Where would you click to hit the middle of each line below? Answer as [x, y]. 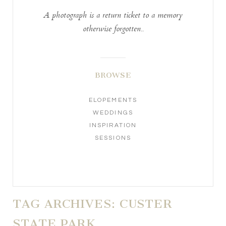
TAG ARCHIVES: [66, 204]
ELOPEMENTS [113, 100]
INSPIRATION [113, 126]
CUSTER [146, 204]
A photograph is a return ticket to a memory [113, 16]
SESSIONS [113, 138]
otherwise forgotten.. [113, 30]
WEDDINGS [113, 113]
